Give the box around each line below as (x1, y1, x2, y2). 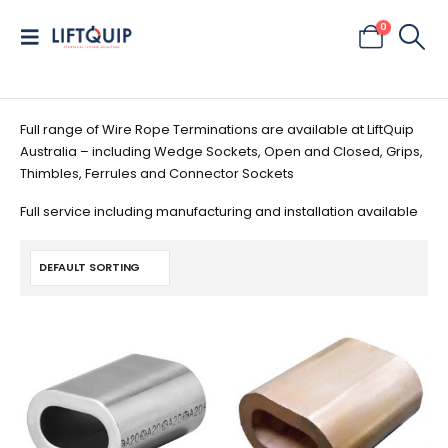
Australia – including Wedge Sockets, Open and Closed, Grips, (20, 142, 423, 161)
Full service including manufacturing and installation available (20, 202, 418, 222)
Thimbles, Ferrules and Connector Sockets (20, 164, 294, 183)
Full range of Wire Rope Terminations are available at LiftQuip (20, 120, 414, 139)
